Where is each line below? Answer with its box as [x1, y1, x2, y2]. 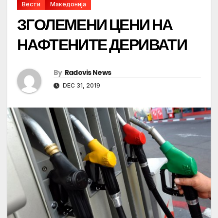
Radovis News [64, 68, 111, 78]
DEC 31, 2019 [61, 82, 100, 90]
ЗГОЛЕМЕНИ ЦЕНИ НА [17, 14, 173, 36]
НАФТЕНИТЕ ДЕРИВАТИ [17, 34, 187, 56]
